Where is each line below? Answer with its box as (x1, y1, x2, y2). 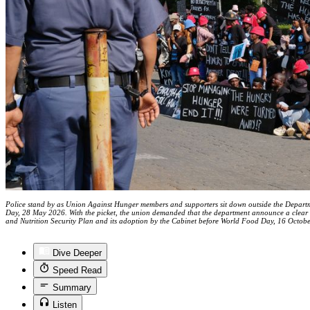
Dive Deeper (53, 247, 102, 258)
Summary (53, 282, 91, 293)
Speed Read (53, 264, 102, 275)
